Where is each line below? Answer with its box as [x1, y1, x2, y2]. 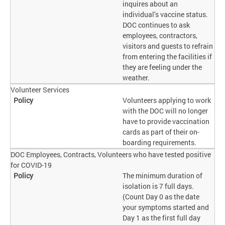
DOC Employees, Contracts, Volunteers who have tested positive [11, 150, 211, 160]
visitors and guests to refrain [123, 41, 213, 51]
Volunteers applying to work [123, 95, 211, 105]
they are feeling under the [123, 62, 202, 72]
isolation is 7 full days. [123, 181, 194, 191]
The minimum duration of [123, 171, 203, 181]
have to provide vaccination [123, 117, 210, 127]
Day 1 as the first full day [123, 213, 201, 223]
